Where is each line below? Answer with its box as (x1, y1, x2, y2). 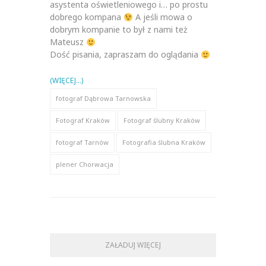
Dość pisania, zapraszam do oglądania (50, 49, 201, 61)
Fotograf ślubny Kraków (123, 116, 200, 125)
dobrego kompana (50, 11, 123, 23)
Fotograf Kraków (56, 116, 110, 125)
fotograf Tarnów (56, 138, 109, 147)
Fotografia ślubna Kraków (122, 138, 205, 147)
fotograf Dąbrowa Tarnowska (56, 94, 151, 103)
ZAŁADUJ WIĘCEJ (105, 240, 161, 251)
